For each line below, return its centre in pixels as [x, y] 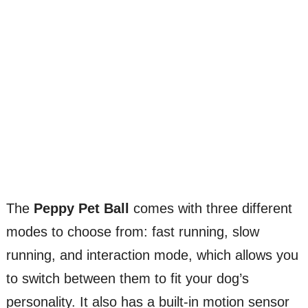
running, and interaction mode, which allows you [152, 255]
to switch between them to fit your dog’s [127, 279]
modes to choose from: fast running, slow [132, 232]
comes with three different [210, 209]
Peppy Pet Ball [81, 209]
